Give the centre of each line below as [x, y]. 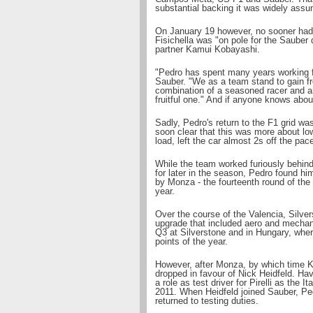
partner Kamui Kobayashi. [208, 49]
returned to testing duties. [207, 301]
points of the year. [191, 241]
